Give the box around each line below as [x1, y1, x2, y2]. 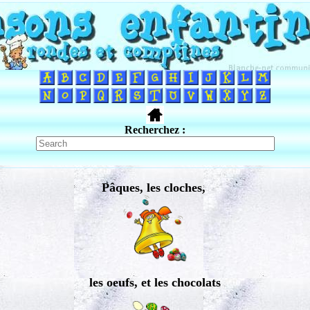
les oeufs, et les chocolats [89, 275, 221, 289]
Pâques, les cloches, [101, 181, 209, 194]
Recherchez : [125, 124, 185, 136]
